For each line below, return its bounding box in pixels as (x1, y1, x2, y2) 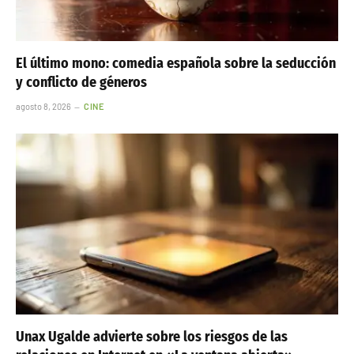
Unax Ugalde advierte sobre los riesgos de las (16, 328, 288, 346)
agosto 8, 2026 (16, 100, 71, 111)
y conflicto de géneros (16, 73, 147, 91)
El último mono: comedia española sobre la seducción (16, 54, 336, 72)
